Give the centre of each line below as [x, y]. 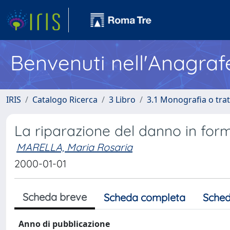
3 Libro [122, 100]
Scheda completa [145, 197]
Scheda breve [55, 197]
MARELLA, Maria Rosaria [74, 147]
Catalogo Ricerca [65, 100]
